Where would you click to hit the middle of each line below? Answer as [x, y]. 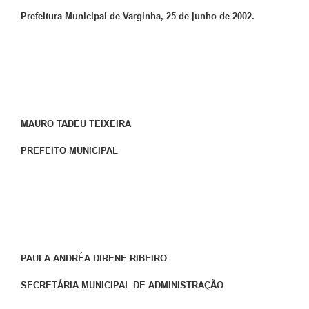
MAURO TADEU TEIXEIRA [76, 124]
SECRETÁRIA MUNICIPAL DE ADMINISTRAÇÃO [122, 286]
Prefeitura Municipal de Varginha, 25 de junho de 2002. [138, 17]
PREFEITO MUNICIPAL [69, 151]
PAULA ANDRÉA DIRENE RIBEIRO [94, 259]
